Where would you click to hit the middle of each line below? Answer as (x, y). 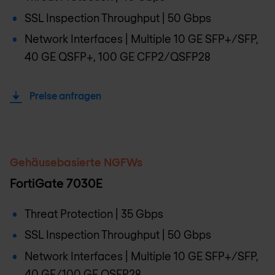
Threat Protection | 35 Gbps (94, 213)
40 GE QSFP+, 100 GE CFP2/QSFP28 (118, 57)
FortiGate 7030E (56, 183)
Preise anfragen (65, 96)
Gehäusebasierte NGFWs (76, 162)
